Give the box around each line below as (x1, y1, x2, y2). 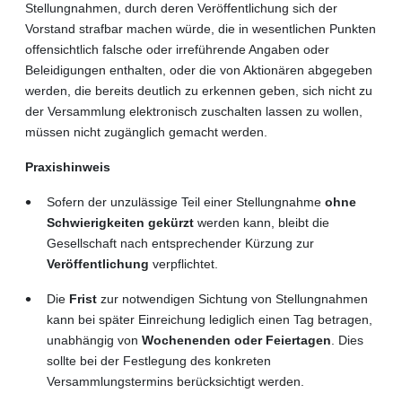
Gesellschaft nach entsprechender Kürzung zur (47, 235, 314, 250)
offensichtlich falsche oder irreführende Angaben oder (25, 41, 329, 57)
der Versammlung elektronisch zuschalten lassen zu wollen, (25, 103, 363, 118)
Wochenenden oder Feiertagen (142, 332, 331, 347)
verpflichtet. (149, 256, 218, 271)
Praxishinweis (25, 159, 110, 174)
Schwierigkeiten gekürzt (47, 214, 194, 230)
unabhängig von (47, 332, 142, 347)
